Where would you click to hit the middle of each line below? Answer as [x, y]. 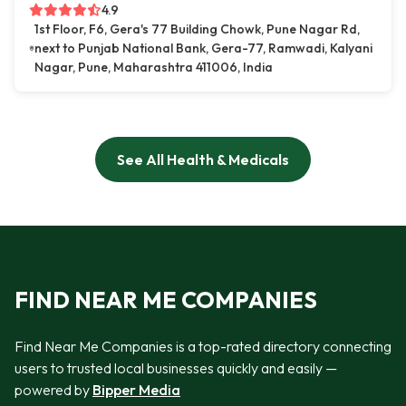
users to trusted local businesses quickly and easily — [176, 367]
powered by [53, 389]
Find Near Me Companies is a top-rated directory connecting [203, 346]
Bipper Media [136, 389]
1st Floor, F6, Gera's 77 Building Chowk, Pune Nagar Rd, [197, 29]
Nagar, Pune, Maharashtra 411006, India [153, 68]
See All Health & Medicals [203, 160]
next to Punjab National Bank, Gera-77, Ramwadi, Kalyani [203, 48]
